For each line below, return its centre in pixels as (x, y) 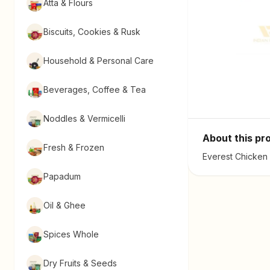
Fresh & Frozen (74, 147)
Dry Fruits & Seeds (80, 263)
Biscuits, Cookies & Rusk (92, 32)
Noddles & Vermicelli (84, 118)
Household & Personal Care (99, 61)
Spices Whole (71, 234)
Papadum (62, 176)
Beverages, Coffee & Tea (95, 89)
